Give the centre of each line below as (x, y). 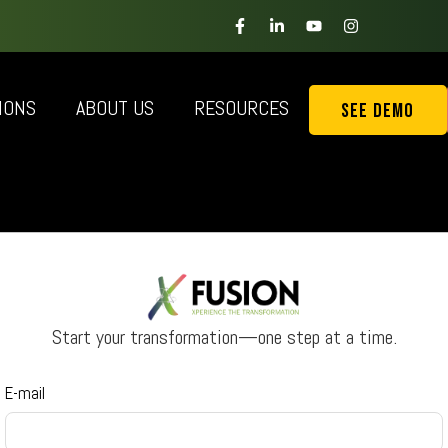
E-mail (25, 393)
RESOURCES (241, 107)
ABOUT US (115, 107)
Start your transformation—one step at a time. (224, 336)
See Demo (378, 110)
